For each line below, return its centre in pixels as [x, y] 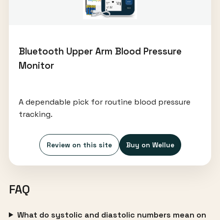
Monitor [36, 66]
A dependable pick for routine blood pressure [104, 102]
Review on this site [79, 145]
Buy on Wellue [150, 145]
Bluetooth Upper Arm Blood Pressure [100, 52]
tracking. [35, 114]
